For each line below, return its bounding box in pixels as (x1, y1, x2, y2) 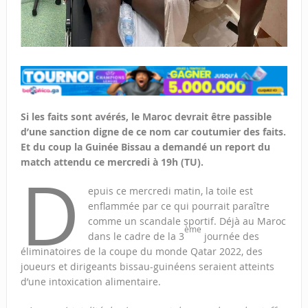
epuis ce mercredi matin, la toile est (87, 184, 253, 198)
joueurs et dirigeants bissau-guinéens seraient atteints (20, 260, 274, 274)
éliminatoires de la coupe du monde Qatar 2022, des (20, 245, 263, 258)
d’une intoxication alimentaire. (20, 275, 161, 289)
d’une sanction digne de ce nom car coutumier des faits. (20, 125, 286, 139)
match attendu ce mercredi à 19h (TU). (20, 155, 203, 169)
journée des (201, 230, 259, 243)
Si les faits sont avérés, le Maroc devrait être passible (20, 110, 272, 124)
